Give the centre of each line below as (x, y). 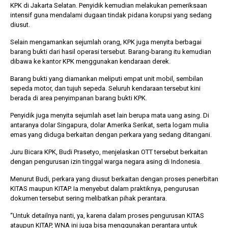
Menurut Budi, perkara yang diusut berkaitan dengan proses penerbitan (114, 179)
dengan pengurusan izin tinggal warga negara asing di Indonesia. (106, 161)
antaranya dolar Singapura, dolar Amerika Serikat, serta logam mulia (109, 125)
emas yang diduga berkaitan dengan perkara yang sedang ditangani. (111, 134)
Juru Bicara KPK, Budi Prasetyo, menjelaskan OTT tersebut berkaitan (109, 152)
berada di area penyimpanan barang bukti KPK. (79, 98)
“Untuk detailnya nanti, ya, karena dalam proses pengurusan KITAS (107, 215)
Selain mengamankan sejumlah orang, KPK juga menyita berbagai (106, 42)
